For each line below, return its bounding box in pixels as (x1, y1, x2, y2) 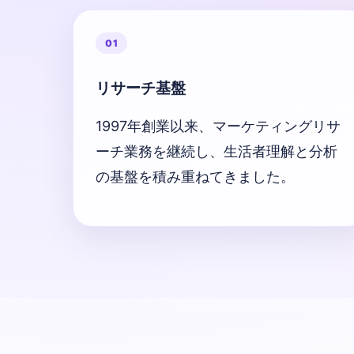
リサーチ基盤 (96, 79, 186, 98)
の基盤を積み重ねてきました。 (96, 168, 295, 185)
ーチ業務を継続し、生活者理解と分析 (96, 142, 337, 160)
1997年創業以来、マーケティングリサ (96, 117, 341, 134)
